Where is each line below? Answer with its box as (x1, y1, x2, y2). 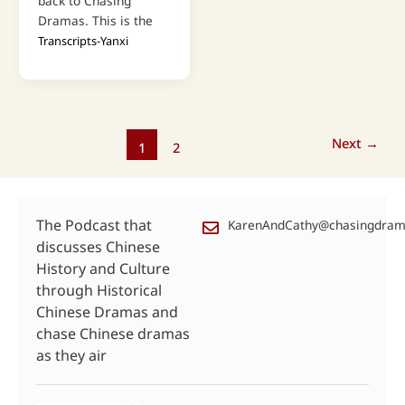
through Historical (36, 280, 162, 301)
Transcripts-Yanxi (37, 33, 128, 50)
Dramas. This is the (37, 12, 153, 30)
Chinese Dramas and (36, 302, 178, 323)
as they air (36, 345, 107, 366)
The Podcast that (36, 215, 152, 236)
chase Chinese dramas (36, 324, 190, 344)
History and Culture (36, 259, 170, 279)
